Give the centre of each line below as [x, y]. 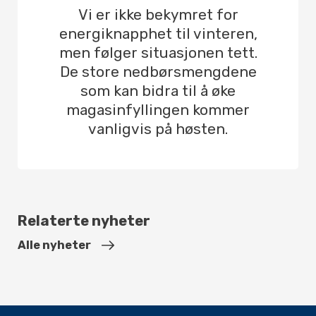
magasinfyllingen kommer [158, 110]
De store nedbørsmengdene [158, 72]
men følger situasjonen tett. [158, 53]
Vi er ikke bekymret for [158, 14]
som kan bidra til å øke [158, 91]
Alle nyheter [54, 245]
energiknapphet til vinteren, [158, 34]
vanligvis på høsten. [158, 129]
